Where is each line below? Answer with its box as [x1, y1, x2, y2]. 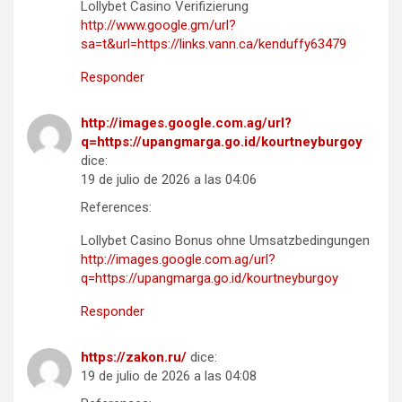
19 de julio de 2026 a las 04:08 [81, 367, 257, 384]
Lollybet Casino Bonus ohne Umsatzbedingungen [81, 232, 370, 249]
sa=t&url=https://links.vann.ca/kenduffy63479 [81, 35, 346, 52]
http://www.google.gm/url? [81, 16, 236, 33]
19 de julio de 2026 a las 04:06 [81, 170, 257, 188]
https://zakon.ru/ [81, 348, 187, 365]
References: [81, 198, 152, 215]
